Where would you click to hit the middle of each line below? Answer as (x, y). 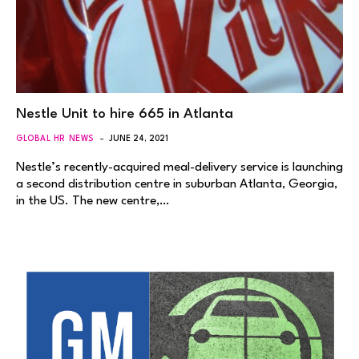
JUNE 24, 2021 (138, 139)
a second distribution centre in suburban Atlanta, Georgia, (177, 185)
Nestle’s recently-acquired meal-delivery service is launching (179, 168)
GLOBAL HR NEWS (55, 139)
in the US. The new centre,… (93, 202)
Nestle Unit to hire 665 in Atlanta (125, 115)
